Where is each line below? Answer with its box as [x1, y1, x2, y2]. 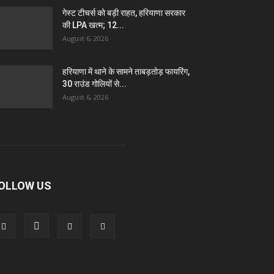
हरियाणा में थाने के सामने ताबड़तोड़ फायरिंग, [62, 67, 190, 76]
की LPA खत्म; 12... [62, 20, 124, 30]
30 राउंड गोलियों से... [62, 79, 127, 89]
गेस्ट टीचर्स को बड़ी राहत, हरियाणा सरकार [62, 8, 185, 18]
